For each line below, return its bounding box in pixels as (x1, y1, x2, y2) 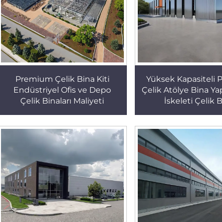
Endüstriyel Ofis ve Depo (13, 85, 111, 95)
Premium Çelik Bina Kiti (15, 74, 110, 84)
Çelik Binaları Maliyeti (20, 96, 105, 106)
